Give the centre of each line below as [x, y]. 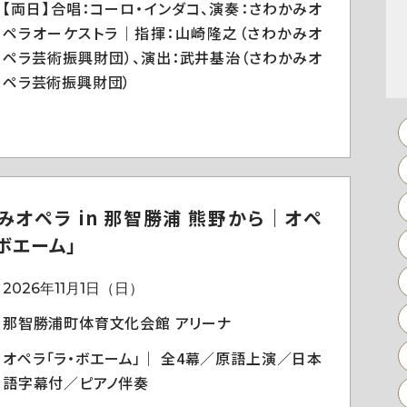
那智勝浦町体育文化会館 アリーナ [117, 323]
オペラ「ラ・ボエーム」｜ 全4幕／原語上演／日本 [163, 358]
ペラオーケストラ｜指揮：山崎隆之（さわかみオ [163, 33]
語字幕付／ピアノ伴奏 [76, 382]
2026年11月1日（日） [73, 288]
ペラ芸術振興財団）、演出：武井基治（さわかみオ [163, 57]
